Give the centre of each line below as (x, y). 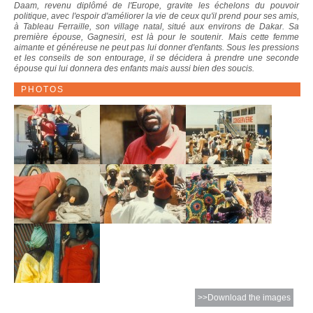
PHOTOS (43, 90)
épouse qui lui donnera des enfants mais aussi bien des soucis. (134, 69)
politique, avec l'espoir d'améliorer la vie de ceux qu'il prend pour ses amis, (156, 16)
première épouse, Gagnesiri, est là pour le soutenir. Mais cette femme (156, 37)
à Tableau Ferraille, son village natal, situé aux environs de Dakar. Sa (156, 27)
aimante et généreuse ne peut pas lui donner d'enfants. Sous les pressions (156, 48)
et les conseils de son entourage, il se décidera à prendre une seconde (156, 58)
